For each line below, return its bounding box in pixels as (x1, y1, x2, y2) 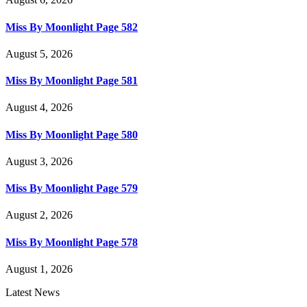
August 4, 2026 (5, 101, 73, 114)
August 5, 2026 (5, 47, 73, 60)
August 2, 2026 (5, 209, 73, 221)
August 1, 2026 (5, 263, 73, 275)
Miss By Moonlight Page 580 (5, 128, 138, 140)
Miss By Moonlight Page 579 (5, 182, 138, 195)
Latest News (5, 286, 60, 298)
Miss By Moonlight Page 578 (5, 236, 138, 248)
